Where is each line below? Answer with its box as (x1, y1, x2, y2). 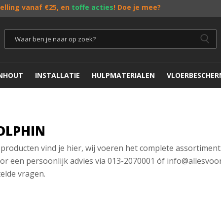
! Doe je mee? (113, 2, 161, 12)
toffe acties (72, 2, 113, 12)
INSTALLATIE (35, 71, 80, 80)
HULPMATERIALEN (92, 71, 155, 80)
